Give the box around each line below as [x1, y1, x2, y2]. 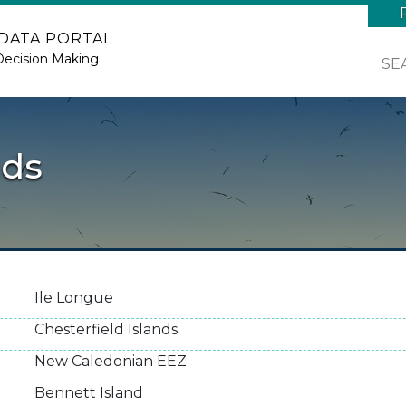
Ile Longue [34, 289, 113, 306]
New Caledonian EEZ [34, 353, 187, 370]
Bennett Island [34, 384, 143, 401]
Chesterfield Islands [34, 321, 178, 338]
